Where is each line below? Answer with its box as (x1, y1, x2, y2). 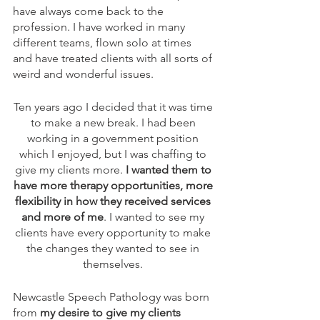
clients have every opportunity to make (15, 226, 214, 240)
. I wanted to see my (104, 210, 207, 224)
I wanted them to (125, 163, 214, 177)
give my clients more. (14, 163, 126, 177)
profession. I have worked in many (13, 20, 188, 34)
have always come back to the (13, 4, 166, 19)
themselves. (83, 257, 146, 271)
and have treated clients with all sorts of (13, 51, 215, 66)
